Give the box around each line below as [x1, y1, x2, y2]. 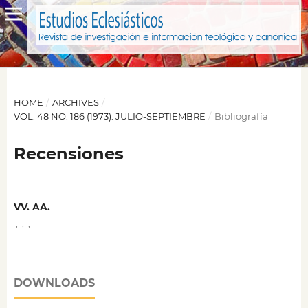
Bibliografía [214, 110, 268, 122]
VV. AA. [13, 201, 50, 213]
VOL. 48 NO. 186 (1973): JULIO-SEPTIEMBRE [13, 110, 206, 122]
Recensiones [13, 143, 124, 164]
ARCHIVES [52, 96, 99, 108]
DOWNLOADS [13, 276, 95, 290]
